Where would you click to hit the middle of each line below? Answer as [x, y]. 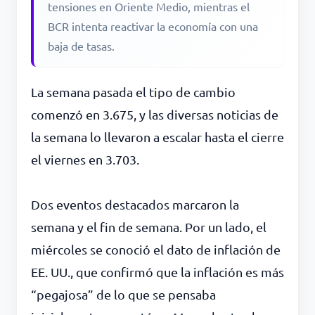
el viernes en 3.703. [85, 160]
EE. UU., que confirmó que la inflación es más [157, 272]
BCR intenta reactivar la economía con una [153, 26]
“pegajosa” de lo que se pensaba [123, 295]
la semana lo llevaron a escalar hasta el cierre [157, 137]
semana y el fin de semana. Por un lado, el [149, 227]
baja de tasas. [81, 46]
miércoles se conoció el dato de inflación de [156, 250]
